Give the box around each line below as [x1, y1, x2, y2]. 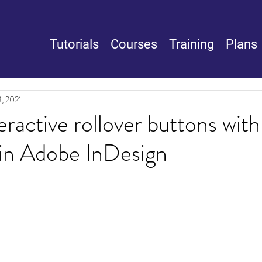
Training [169, 37, 214, 51]
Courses [111, 37, 157, 51]
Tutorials [50, 37, 99, 51]
